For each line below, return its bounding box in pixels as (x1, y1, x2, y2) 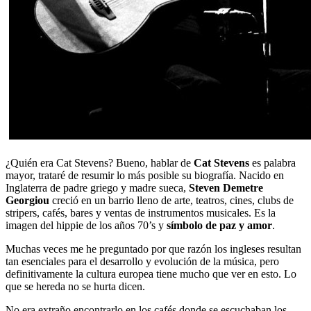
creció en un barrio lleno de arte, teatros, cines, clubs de (49, 194, 294, 206)
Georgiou (6, 194, 49, 206)
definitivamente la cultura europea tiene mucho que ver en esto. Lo (6, 267, 296, 280)
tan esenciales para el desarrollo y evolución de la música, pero (6, 255, 279, 267)
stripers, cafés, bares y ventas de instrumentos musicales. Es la (6, 206, 276, 219)
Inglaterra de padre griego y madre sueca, (6, 181, 189, 194)
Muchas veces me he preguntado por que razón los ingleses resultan (6, 242, 301, 255)
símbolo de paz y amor (167, 219, 272, 231)
